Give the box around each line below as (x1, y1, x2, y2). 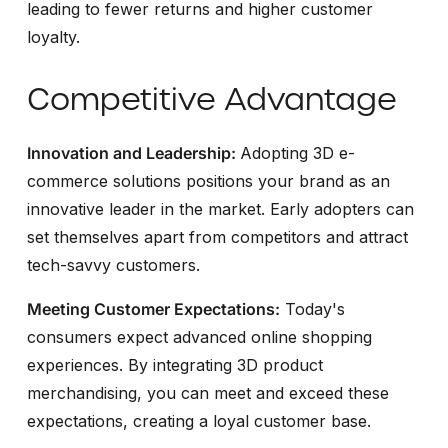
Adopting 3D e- (239, 142, 355, 163)
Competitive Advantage (26, 78, 397, 119)
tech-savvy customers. (26, 254, 200, 275)
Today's (279, 298, 345, 319)
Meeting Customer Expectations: (26, 298, 280, 319)
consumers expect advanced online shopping (26, 326, 372, 347)
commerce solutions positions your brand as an (26, 170, 390, 191)
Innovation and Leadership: (26, 142, 240, 163)
